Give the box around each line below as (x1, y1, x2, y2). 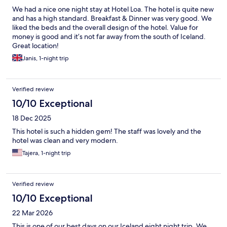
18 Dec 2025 (12, 113, 51, 123)
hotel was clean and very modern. (12, 136, 118, 145)
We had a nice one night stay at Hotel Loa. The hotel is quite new (12, 5, 214, 14)
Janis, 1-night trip (22, 54, 69, 63)
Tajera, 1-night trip (22, 149, 71, 158)
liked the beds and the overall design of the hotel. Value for (12, 23, 198, 32)
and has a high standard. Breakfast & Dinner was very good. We (12, 14, 212, 23)
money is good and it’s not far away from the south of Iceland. (12, 32, 206, 42)
